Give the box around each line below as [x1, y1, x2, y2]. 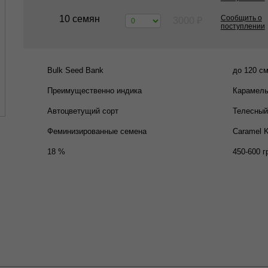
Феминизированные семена [47, 127, 147, 136]
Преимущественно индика [47, 86, 142, 95]
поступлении [220, 22, 265, 31]
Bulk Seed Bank [47, 66, 103, 75]
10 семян [59, 14, 100, 24]
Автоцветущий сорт [47, 106, 118, 115]
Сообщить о [220, 14, 262, 22]
